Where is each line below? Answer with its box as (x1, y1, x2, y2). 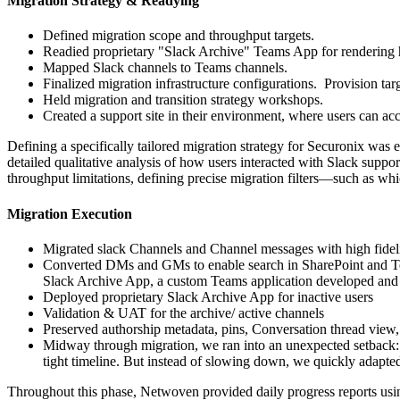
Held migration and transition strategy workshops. (43, 92, 330, 108)
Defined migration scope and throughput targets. (43, 28, 314, 44)
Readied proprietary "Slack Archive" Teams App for (43, 44, 341, 60)
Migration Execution (7, 205, 136, 221)
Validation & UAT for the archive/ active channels (43, 304, 324, 321)
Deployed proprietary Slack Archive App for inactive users (43, 288, 373, 304)
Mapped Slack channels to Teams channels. (43, 60, 291, 76)
